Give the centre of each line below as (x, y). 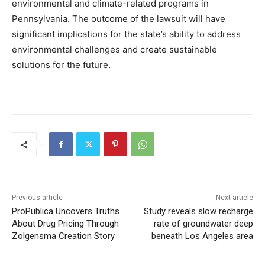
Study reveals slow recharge (198, 211)
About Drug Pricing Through (65, 224)
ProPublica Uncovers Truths (66, 211)
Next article (234, 198)
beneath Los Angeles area (202, 236)
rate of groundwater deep (203, 224)
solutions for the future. (61, 65)
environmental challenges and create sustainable (114, 50)
